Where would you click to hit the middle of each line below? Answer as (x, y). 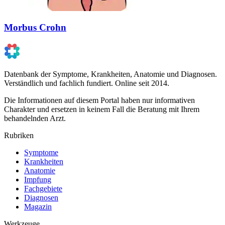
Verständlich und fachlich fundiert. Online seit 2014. (87, 83)
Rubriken (19, 135)
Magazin (38, 207)
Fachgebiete (43, 189)
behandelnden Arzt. (35, 118)
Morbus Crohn (35, 28)
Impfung (38, 180)
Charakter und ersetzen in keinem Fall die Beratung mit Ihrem (102, 109)
